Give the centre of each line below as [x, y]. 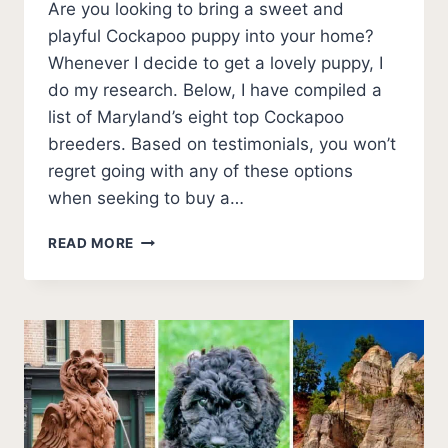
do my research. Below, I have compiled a [215, 89]
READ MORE [91, 242]
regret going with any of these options [200, 170]
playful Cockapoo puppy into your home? [211, 35]
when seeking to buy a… [146, 197]
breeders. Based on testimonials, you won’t [222, 143]
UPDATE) [165, 405]
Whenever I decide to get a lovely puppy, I [215, 62]
